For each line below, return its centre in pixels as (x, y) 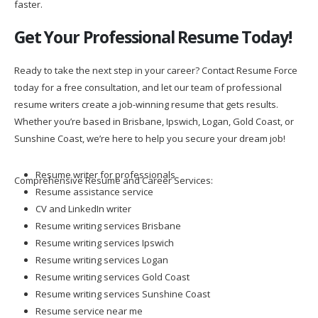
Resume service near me (89, 303)
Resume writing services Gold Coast (112, 269)
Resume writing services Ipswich (104, 235)
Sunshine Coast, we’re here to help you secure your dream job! (150, 130)
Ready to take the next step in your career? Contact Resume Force (156, 62)
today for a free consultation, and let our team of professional (148, 79)
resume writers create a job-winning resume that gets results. (146, 96)
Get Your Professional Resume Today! (153, 29)
